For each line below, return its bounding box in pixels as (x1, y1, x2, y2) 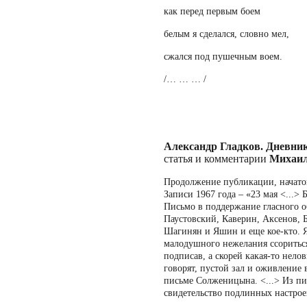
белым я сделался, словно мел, (164, 28, 289, 39)
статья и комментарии (164, 152, 269, 164)
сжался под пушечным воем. (164, 51, 282, 62)
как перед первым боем (164, 5, 260, 16)
